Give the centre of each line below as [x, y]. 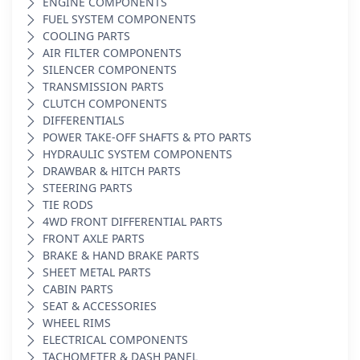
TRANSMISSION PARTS [103, 87]
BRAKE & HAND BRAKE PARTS [121, 256]
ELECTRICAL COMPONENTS [115, 340]
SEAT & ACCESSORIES [100, 306]
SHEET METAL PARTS [97, 272]
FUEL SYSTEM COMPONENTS [119, 19]
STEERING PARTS [88, 188]
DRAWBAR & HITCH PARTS [112, 171]
